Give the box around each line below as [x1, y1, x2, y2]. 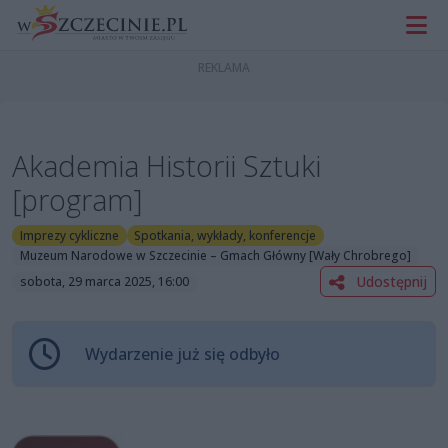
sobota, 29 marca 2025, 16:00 [19, 272, 189, 290]
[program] [12, 180, 143, 220]
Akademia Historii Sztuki [12, 146, 321, 186]
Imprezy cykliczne [19, 226, 119, 244]
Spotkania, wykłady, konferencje [134, 226, 317, 244]
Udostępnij [352, 272, 427, 292]
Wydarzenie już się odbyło [85, 343, 280, 366]
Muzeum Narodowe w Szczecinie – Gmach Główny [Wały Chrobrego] [19, 247, 411, 265]
